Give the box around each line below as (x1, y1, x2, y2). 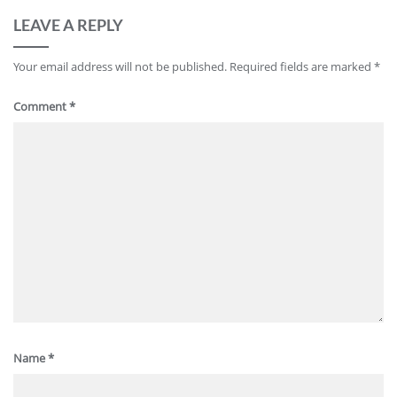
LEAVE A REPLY (13, 15, 123, 35)
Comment (13, 98, 69, 114)
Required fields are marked (230, 58, 374, 74)
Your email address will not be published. (13, 58, 227, 74)
